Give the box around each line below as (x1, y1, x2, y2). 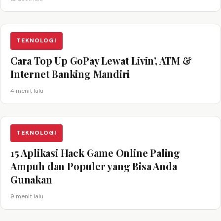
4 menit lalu (10, 86, 43, 95)
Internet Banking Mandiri (10, 67, 130, 80)
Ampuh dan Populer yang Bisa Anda (10, 159, 177, 173)
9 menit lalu (10, 192, 43, 200)
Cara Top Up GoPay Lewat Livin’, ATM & (10, 53, 192, 67)
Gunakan (10, 172, 52, 186)
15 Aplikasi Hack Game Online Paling (10, 146, 180, 159)
